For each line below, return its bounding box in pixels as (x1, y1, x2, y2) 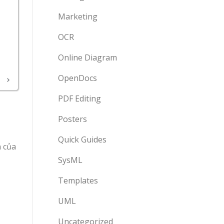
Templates (58, 175, 98, 186)
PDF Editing (58, 93, 101, 104)
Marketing (58, 11, 97, 22)
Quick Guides (58, 134, 106, 145)
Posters (58, 113, 87, 124)
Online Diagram (58, 52, 117, 63)
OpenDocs (58, 72, 97, 83)
